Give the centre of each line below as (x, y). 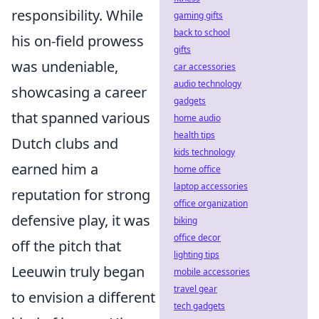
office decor (197, 237)
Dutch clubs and (65, 143)
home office (197, 169)
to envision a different (83, 297)
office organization (211, 203)
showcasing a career (79, 92)
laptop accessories (211, 186)
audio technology (208, 84)
